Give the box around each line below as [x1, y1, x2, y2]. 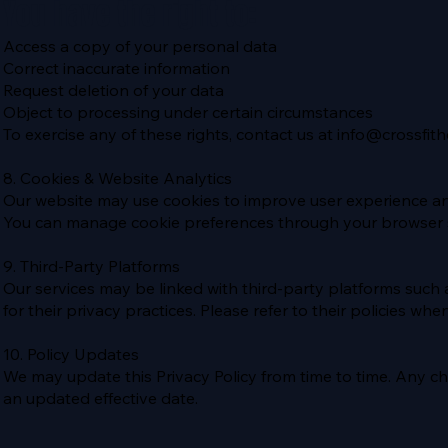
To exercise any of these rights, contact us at [3, 124, 338, 145]
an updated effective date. [3, 388, 199, 409]
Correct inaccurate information [3, 58, 231, 79]
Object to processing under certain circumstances [3, 102, 374, 123]
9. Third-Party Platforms [3, 256, 181, 277]
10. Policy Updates [3, 344, 140, 365]
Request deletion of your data [3, 80, 225, 101]
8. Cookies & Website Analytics [3, 168, 233, 189]
